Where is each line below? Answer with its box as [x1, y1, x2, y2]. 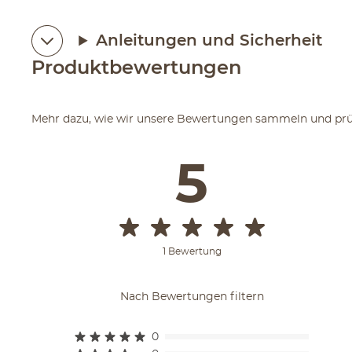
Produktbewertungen [31, 58, 242, 78]
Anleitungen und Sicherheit [95, 32, 322, 49]
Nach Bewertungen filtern [119, 291, 264, 302]
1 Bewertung [162, 246, 222, 256]
